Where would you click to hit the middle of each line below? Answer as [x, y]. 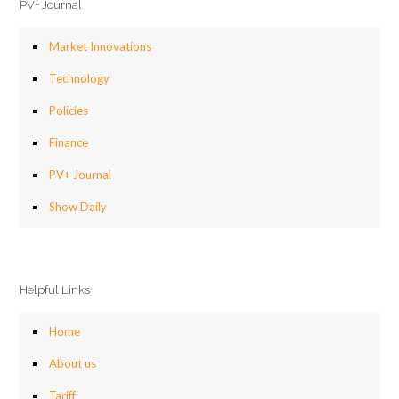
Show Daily [78, 207]
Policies [69, 110]
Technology [79, 78]
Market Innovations [100, 46]
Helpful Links [55, 290]
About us [73, 363]
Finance [69, 142]
